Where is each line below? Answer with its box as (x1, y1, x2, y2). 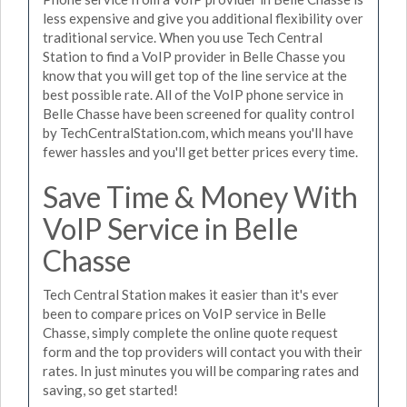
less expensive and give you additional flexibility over (43, 9, 363, 26)
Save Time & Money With (43, 178, 358, 214)
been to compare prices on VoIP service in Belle (43, 305, 326, 322)
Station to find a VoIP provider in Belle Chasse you (43, 47, 345, 65)
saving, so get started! (43, 382, 178, 398)
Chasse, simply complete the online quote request (43, 324, 338, 341)
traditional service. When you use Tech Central (43, 28, 323, 45)
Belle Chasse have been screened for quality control (43, 104, 354, 122)
